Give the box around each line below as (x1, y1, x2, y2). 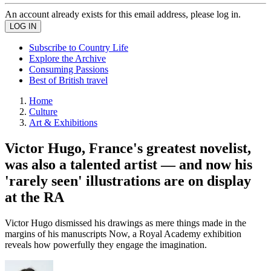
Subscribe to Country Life (29, 42, 128, 53)
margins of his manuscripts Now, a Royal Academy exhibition (5, 228, 241, 239)
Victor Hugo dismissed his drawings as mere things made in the (5, 217, 246, 228)
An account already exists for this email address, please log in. (5, 9, 241, 19)
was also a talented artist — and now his (5, 156, 252, 172)
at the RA (5, 189, 64, 205)
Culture (29, 106, 57, 117)
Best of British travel (29, 75, 108, 85)
